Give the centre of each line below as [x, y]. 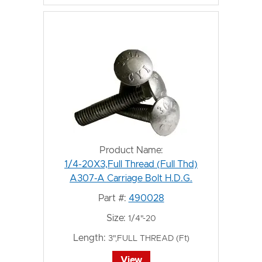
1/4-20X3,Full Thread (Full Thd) [131, 164]
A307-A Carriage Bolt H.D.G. [131, 178]
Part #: [112, 198]
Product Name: [131, 150]
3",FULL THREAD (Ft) [149, 239]
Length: [89, 238]
